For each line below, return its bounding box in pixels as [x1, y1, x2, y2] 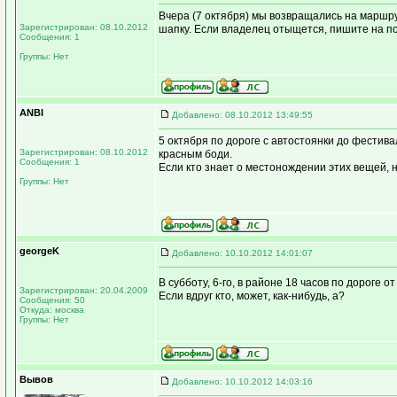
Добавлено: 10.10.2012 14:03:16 [172, 377, 313, 386]
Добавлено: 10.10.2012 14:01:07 [172, 248, 313, 258]
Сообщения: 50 [19, 295, 85, 305]
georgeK [19, 245, 59, 256]
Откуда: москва [19, 305, 84, 315]
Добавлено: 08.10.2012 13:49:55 [172, 110, 313, 120]
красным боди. [159, 148, 232, 160]
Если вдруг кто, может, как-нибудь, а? [159, 290, 345, 302]
